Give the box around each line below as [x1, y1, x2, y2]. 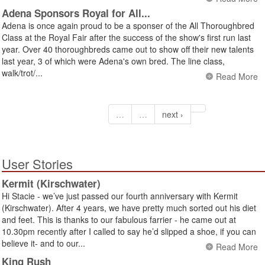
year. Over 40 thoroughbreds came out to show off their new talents [2, 43, 254, 56]
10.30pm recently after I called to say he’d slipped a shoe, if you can [2, 225, 256, 238]
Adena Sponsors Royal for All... [2, 6, 150, 21]
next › [162, 108, 183, 121]
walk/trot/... [2, 67, 43, 79]
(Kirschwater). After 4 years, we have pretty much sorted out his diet [2, 202, 256, 214]
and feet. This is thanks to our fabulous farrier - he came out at [2, 214, 236, 226]
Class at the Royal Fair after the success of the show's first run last [2, 31, 251, 44]
